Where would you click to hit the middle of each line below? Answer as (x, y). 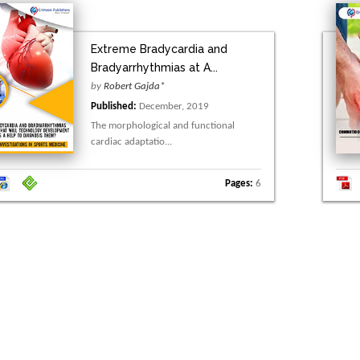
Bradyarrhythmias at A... (155, 68)
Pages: (239, 183)
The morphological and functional (163, 126)
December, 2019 (173, 107)
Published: (114, 107)
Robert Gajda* (135, 87)
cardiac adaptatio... (132, 142)
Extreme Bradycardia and (160, 49)
